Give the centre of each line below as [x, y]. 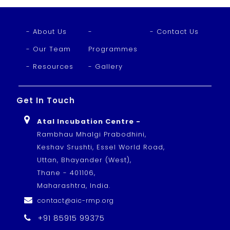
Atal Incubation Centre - [90, 121]
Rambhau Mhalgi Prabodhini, [92, 134]
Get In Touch [45, 100]
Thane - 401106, [66, 173]
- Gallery [105, 66]
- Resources [50, 66]
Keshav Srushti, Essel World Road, [101, 147]
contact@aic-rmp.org [75, 200]
